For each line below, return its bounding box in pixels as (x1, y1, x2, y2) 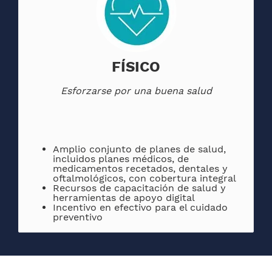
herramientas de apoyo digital (53, 192, 195, 204)
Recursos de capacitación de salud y (53, 182, 226, 194)
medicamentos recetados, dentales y (53, 163, 228, 175)
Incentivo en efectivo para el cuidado (53, 202, 228, 214)
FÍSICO (112, 58, 160, 76)
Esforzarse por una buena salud (60, 85, 212, 97)
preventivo (53, 211, 103, 223)
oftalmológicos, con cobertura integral (53, 172, 236, 185)
